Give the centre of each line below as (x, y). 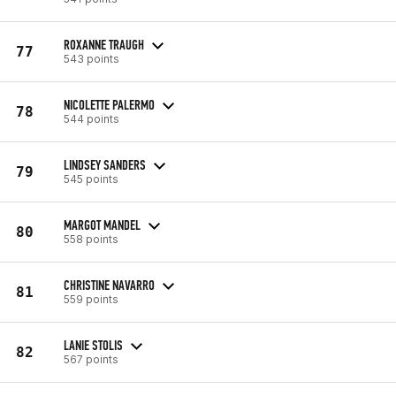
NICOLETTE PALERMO (109, 104)
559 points (91, 299)
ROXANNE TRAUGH (104, 44)
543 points (91, 58)
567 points (91, 359)
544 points (91, 118)
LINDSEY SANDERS (105, 164)
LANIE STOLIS (93, 345)
